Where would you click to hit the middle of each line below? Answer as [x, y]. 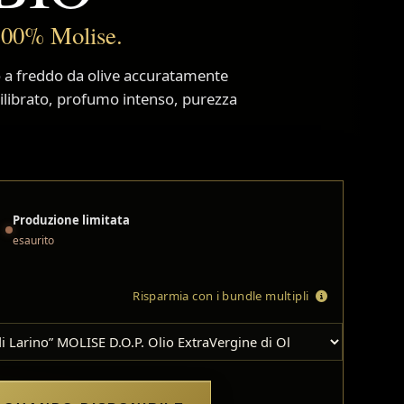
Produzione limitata [71, 220]
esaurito [33, 240]
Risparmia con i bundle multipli [221, 295]
